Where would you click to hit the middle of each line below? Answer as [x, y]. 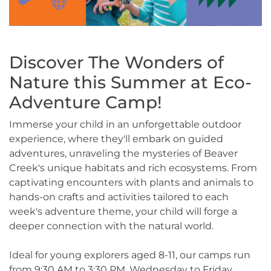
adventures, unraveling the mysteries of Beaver [123, 153]
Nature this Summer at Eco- [130, 82]
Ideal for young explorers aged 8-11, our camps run [130, 255]
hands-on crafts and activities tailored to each [119, 197]
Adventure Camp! [86, 102]
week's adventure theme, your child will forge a [123, 211]
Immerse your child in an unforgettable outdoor [125, 124]
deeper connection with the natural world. [111, 226]
